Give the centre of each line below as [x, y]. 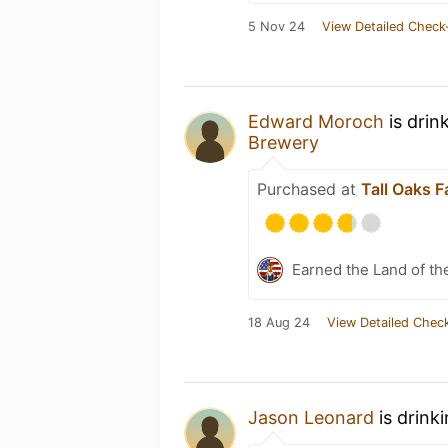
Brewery [283, 142]
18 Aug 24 [279, 322]
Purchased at [309, 188]
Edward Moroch [316, 121]
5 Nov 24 [276, 26]
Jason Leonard [311, 417]
